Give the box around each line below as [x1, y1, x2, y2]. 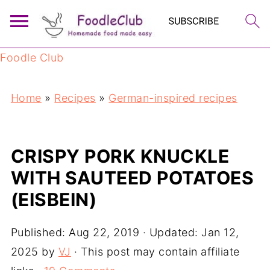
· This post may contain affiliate [71, 245, 240, 258]
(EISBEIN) [10, 189, 97, 210]
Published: [10, 226, 69, 239]
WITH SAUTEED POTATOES [10, 167, 254, 189]
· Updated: [139, 226, 202, 239]
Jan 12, [201, 226, 239, 239]
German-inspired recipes [108, 92, 237, 104]
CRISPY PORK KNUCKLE [10, 145, 230, 167]
